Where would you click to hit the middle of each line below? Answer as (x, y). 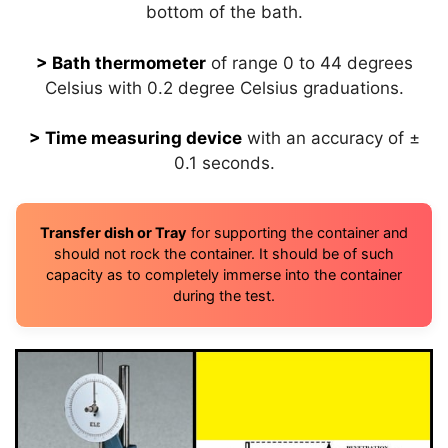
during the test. (224, 295)
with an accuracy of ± (330, 138)
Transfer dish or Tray (113, 232)
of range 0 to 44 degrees (309, 62)
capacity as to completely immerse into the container (224, 274)
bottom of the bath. (224, 12)
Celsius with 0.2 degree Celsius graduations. (224, 87)
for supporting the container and (297, 232)
